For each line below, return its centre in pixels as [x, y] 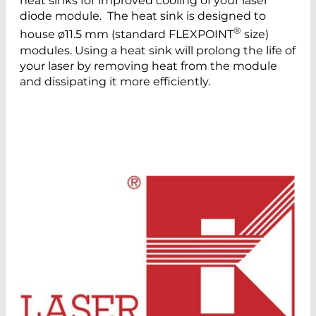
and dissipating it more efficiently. [115, 81]
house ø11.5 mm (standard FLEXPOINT [127, 35]
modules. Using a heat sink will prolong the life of [158, 50]
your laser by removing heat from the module [148, 66]
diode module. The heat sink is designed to [143, 16]
